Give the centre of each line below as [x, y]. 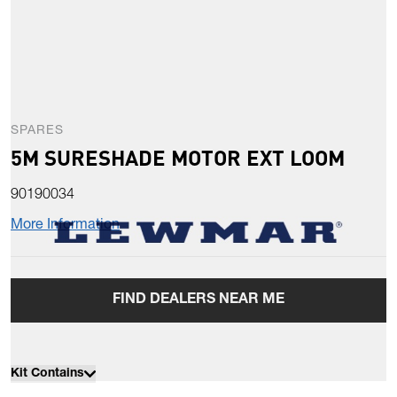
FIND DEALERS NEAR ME [198, 301]
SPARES [37, 132]
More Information [65, 226]
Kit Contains [47, 374]
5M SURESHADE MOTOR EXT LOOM [178, 158]
